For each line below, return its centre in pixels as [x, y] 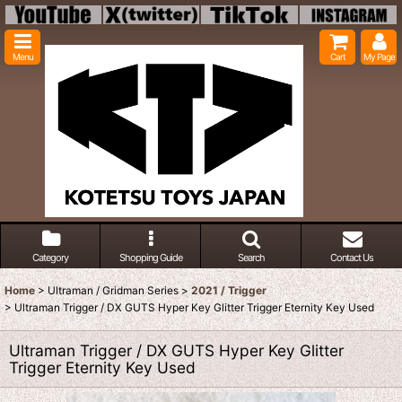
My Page [379, 57]
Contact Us [352, 258]
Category [50, 258]
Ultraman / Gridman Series [113, 291]
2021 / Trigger [229, 291]
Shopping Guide [150, 258]
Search [251, 258]
